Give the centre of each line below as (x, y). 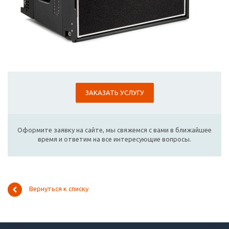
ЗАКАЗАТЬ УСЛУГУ (114, 93)
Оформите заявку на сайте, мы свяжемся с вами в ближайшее (114, 130)
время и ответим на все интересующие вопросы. (114, 139)
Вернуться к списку (59, 189)
